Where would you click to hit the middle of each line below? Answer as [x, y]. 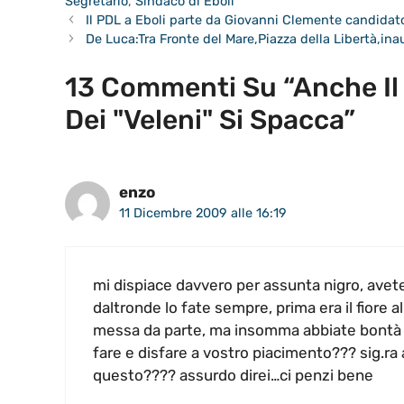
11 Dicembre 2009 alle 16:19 [203, 213]
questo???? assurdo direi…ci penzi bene [233, 375]
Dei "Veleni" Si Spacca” [210, 120]
